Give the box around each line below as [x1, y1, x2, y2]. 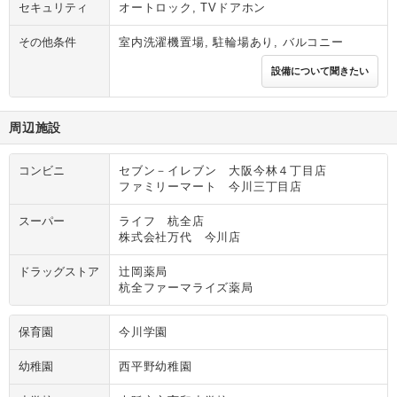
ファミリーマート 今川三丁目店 [119, 180, 302, 194]
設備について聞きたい [271, 66, 369, 77]
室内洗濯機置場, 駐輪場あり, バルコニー [119, 35, 344, 50]
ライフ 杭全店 [119, 214, 205, 229]
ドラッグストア [19, 265, 99, 279]
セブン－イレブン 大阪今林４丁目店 [119, 164, 327, 178]
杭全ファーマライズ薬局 [119, 281, 253, 295]
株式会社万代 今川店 [119, 230, 241, 245]
